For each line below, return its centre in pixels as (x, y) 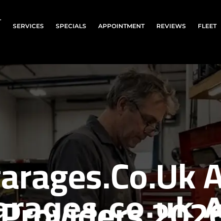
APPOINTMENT (122, 26)
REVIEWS (171, 26)
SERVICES (29, 26)
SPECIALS (71, 26)
